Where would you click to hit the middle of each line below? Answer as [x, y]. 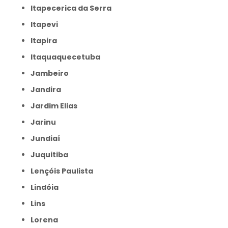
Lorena [46, 220]
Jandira [48, 90]
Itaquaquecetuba [66, 57]
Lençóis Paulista [64, 171]
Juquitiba [52, 155]
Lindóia [46, 187]
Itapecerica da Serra [72, 8]
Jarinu [46, 122]
